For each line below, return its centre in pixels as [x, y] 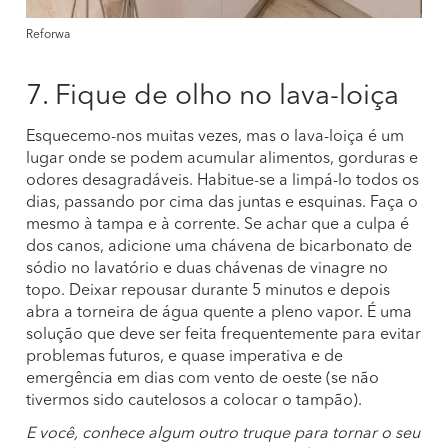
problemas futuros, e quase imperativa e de [184, 357]
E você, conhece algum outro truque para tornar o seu [223, 434]
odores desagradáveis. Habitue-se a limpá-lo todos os [222, 181]
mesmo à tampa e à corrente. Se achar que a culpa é [217, 225]
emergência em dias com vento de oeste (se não [202, 379]
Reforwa [48, 35]
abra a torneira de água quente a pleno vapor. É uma [219, 313]
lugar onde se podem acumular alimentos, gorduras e [222, 159]
